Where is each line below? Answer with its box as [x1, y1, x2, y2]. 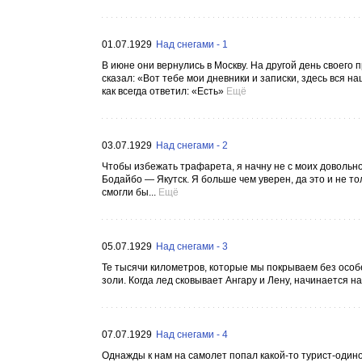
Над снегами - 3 [156, 241, 228, 252]
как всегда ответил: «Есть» [102, 86, 224, 97]
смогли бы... [102, 187, 156, 198]
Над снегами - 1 [156, 39, 228, 50]
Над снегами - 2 [156, 140, 228, 151]
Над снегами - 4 [156, 329, 228, 340]
